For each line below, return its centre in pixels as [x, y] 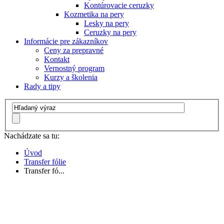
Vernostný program [74, 68]
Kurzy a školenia [71, 77]
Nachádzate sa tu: [32, 136]
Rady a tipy [42, 86]
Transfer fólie [45, 162]
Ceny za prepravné [74, 50]
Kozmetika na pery [94, 14]
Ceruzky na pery [110, 32]
